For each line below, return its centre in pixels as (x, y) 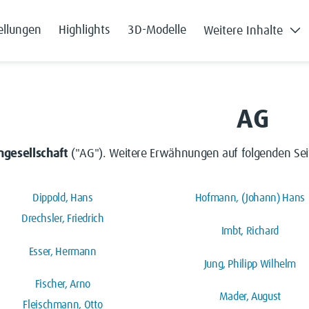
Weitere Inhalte (243, 31)
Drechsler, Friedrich (62, 218)
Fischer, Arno (62, 285)
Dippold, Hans (63, 198)
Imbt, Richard (250, 231)
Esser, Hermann (62, 251)
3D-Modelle (157, 31)
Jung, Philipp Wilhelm (250, 264)
